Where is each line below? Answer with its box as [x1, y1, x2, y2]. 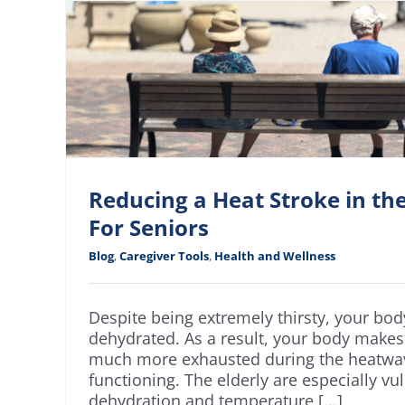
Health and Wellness [214, 248, 335, 265]
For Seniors [89, 212, 209, 243]
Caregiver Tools [119, 248, 209, 265]
